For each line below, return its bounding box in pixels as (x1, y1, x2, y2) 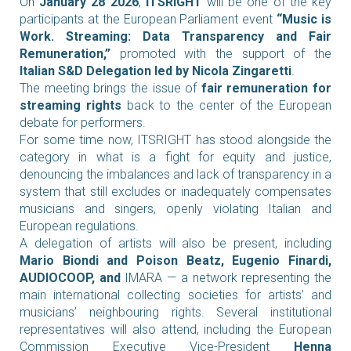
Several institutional (204, 305, 331, 320)
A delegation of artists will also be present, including (20, 236, 331, 251)
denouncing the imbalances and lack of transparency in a (20, 167, 331, 182)
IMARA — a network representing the (120, 270, 332, 285)
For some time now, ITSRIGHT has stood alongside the (20, 132, 331, 147)
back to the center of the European (121, 98, 331, 113)
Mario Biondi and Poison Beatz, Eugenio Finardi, (20, 253, 331, 268)
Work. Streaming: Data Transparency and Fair (20, 29, 331, 44)
